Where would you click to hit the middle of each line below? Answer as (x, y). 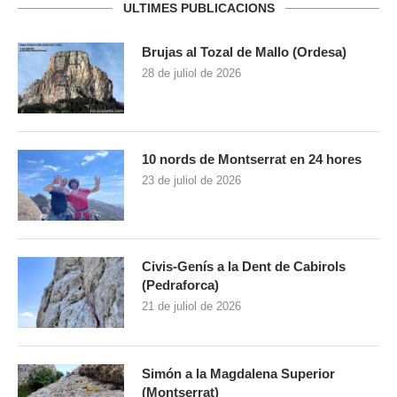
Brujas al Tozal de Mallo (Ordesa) (244, 52)
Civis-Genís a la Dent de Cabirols (244, 267)
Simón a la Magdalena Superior (238, 374)
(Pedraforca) (180, 285)
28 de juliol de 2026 (191, 74)
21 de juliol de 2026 (191, 307)
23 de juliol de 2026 (191, 181)
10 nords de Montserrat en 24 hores (252, 160)
